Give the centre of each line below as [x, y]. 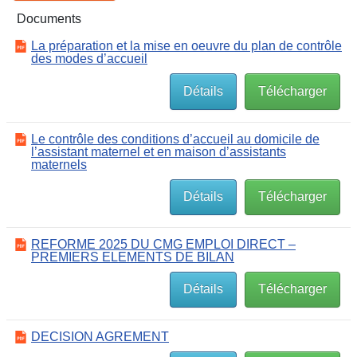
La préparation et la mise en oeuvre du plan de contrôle [186, 46]
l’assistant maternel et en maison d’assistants [159, 151]
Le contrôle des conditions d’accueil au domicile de [175, 139]
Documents [49, 19]
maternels [59, 164]
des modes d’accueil [89, 59]
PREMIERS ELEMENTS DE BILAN [133, 257]
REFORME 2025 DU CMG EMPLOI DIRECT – [163, 244]
